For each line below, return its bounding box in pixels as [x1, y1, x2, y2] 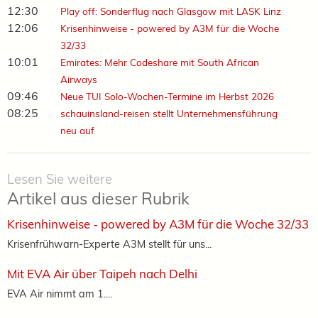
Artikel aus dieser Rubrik [7, 188, 190, 209]
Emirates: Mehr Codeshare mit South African [60, 56, 259, 69]
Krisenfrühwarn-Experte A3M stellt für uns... [7, 237, 212, 251]
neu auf [60, 124, 94, 137]
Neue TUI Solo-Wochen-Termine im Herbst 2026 [60, 90, 274, 103]
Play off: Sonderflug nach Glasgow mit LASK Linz [60, 5, 281, 18]
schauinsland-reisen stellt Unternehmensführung [60, 107, 278, 120]
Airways [60, 73, 97, 86]
